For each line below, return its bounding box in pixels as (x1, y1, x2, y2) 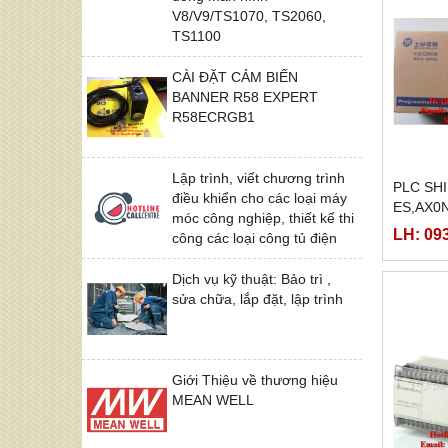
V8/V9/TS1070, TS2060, (172, 7, 326, 24)
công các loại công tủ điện (172, 229, 337, 246)
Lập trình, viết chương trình (172, 169, 345, 186)
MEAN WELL (172, 391, 254, 408)
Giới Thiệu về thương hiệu (172, 371, 338, 388)
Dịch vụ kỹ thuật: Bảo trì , (172, 270, 331, 287)
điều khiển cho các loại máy (172, 189, 347, 206)
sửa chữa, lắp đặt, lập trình (172, 290, 343, 307)
